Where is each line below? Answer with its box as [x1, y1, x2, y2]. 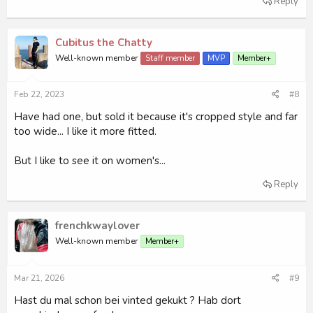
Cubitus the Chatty [55, 35, 152, 50]
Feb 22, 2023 [14, 89, 64, 100]
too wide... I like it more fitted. [14, 124, 156, 138]
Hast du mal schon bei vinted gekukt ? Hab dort [14, 293, 241, 307]
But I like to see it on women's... [14, 154, 166, 168]
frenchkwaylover [55, 219, 140, 233]
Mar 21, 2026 [14, 272, 64, 284]
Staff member [145, 52, 195, 64]
